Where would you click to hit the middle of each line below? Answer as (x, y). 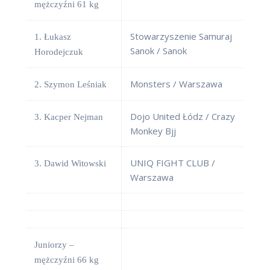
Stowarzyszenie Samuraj (181, 36)
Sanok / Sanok (159, 51)
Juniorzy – (54, 245)
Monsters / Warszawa (176, 84)
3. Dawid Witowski (70, 164)
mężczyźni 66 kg (67, 260)
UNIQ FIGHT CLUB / (173, 163)
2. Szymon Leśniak (71, 85)
